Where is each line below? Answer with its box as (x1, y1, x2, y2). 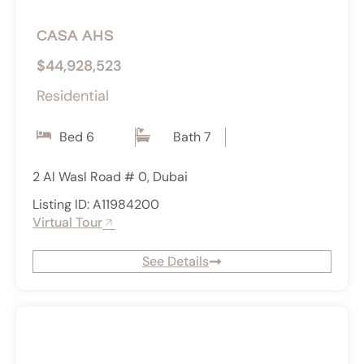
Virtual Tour (32, 214, 102, 232)
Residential (37, 86, 109, 106)
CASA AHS (37, 28, 114, 45)
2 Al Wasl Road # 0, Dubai (32, 168, 188, 186)
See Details (142, 253, 209, 271)
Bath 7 (172, 128, 211, 146)
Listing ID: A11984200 (32, 196, 159, 214)
